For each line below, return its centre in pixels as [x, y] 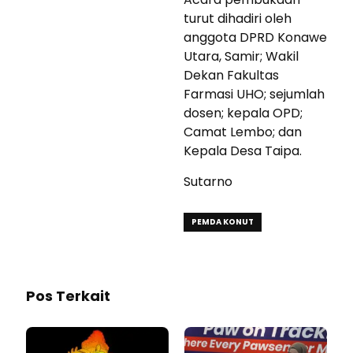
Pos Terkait [68, 295]
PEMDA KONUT [223, 221]
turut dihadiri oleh [238, 18]
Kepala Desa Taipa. [243, 150]
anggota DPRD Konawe [255, 37]
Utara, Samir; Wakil [241, 56]
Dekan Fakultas [231, 75]
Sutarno [208, 181]
